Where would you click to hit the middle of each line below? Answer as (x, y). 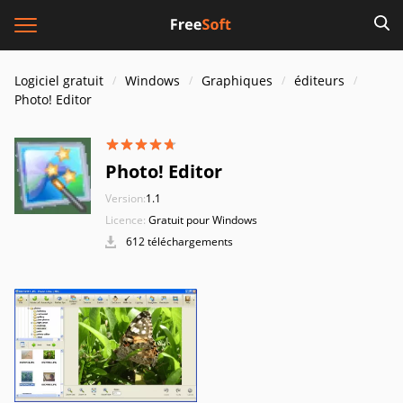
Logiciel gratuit (59, 81)
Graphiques (237, 81)
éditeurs (319, 81)
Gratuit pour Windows (203, 220)
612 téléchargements (178, 242)
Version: (125, 198)
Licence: (125, 220)
